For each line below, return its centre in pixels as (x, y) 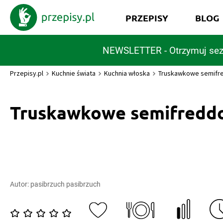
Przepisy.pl (27, 73)
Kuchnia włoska (127, 73)
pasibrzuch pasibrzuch (65, 184)
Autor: (20, 184)
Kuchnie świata (74, 73)
